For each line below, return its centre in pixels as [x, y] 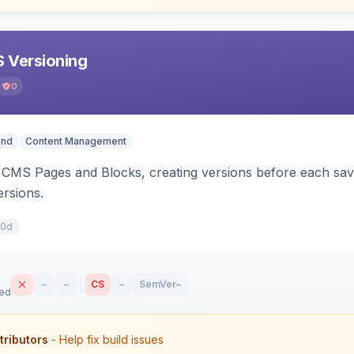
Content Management [76, 141]
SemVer [158, 284]
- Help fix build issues [107, 339]
